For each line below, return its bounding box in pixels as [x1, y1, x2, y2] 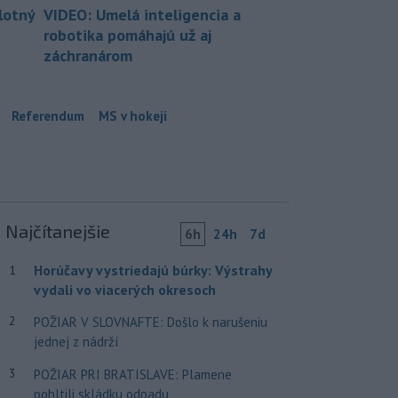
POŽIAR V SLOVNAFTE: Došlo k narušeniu [33, 313, 267, 330]
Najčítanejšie [4, 219, 110, 242]
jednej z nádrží [33, 332, 118, 350]
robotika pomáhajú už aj [44, 24, 211, 45]
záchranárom [44, 44, 132, 66]
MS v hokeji [99, 107, 167, 124]
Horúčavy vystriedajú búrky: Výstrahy [33, 260, 272, 279]
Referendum [12, 107, 84, 124]
